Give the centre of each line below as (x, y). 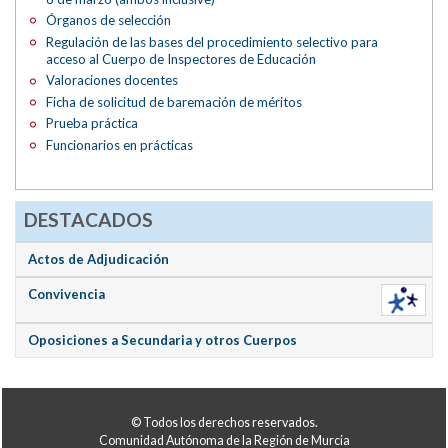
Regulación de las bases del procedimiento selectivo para (212, 41)
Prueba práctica (92, 123)
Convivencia (67, 293)
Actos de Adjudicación (99, 258)
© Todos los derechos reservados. (224, 422)
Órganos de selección (109, 20)
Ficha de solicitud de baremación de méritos (174, 101)
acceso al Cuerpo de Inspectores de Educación (181, 58)
